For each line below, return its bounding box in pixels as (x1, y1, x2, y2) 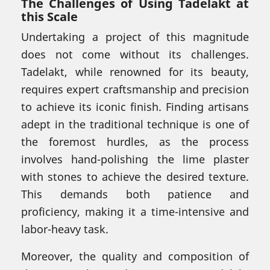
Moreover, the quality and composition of (21, 248, 249, 263)
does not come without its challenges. (21, 46, 249, 61)
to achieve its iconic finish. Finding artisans (21, 99, 249, 114)
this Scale (21, 8, 78, 25)
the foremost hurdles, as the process (21, 134, 249, 149)
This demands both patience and (21, 186, 249, 201)
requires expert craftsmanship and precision (21, 81, 249, 96)
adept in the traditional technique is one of (21, 116, 249, 131)
